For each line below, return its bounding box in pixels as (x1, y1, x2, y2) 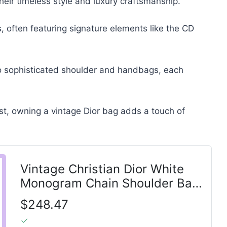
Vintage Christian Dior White (20, 162, 184, 176)
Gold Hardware (20, 190, 108, 205)
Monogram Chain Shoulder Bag (20, 176, 200, 191)
